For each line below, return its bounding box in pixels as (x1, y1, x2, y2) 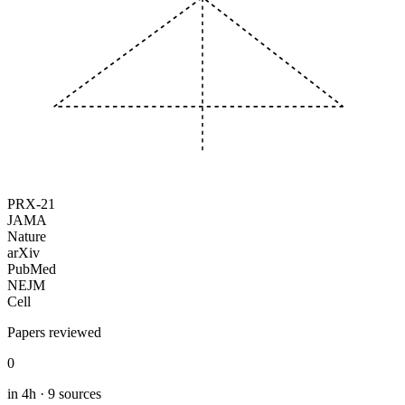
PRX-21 (7, 195, 55, 212)
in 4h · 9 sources (7, 385, 101, 401)
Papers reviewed (7, 324, 101, 340)
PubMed (7, 260, 56, 277)
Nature (7, 228, 46, 244)
